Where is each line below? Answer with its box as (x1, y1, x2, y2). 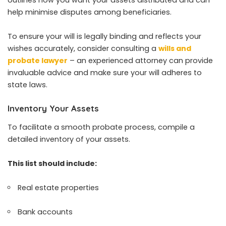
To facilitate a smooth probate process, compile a (8, 122, 195, 133)
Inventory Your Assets (8, 102, 99, 114)
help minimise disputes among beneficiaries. (8, 7, 172, 17)
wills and (158, 43, 191, 53)
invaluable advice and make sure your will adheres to (8, 67, 202, 78)
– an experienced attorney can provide (68, 55, 213, 66)
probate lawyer (8, 55, 68, 66)
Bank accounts (18, 207, 73, 217)
